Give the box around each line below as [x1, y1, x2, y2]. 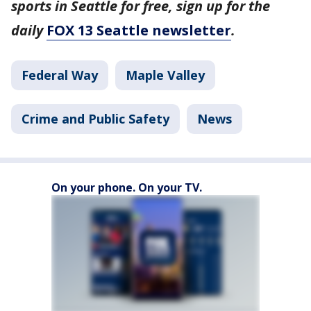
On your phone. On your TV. [51, 179, 202, 195]
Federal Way [22, 66, 98, 83]
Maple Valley [126, 66, 205, 83]
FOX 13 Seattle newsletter [47, 20, 231, 40]
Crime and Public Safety [22, 110, 169, 127]
